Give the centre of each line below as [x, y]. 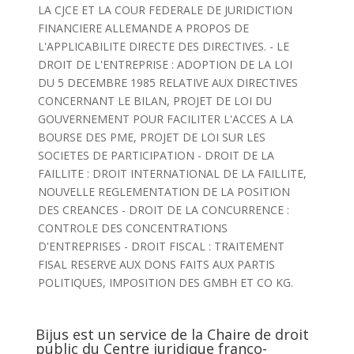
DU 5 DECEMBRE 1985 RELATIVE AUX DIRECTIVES [168, 83]
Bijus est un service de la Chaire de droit [172, 334]
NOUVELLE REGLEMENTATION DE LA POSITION [164, 192]
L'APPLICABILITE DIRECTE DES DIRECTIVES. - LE [163, 46]
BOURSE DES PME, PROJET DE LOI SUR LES [151, 137]
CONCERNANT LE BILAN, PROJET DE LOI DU [154, 101]
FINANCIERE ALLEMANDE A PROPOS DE [143, 28]
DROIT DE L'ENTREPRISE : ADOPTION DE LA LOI [165, 64]
